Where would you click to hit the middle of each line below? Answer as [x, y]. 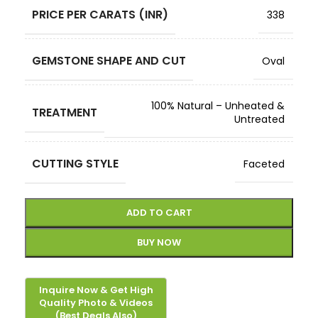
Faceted [264, 164]
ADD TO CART [159, 213]
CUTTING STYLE [75, 164]
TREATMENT [65, 112]
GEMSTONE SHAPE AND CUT [109, 61]
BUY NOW [159, 242]
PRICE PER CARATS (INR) [100, 15]
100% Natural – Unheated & [218, 106]
